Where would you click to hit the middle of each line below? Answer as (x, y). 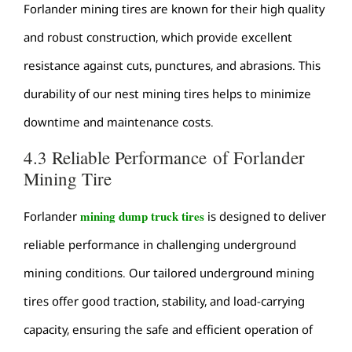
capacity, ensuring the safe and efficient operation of (168, 329)
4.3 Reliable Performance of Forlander (164, 157)
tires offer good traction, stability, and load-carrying (164, 301)
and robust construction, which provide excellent (158, 37)
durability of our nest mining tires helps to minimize (167, 93)
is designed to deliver (265, 216)
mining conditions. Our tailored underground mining (169, 272)
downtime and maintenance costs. (119, 121)
